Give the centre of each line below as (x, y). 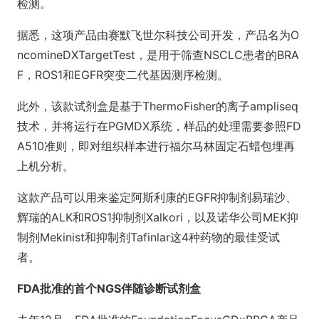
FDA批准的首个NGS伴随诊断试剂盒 (109, 288)
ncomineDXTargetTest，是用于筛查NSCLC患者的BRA (158, 55)
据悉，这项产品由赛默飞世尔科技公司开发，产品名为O (158, 35)
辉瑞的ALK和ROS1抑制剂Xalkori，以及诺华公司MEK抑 (158, 217)
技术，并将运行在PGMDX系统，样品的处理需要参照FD (159, 126)
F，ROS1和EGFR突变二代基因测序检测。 (123, 75)
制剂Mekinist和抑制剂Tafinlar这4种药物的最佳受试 (148, 237)
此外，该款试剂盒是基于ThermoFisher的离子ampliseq (158, 106)
